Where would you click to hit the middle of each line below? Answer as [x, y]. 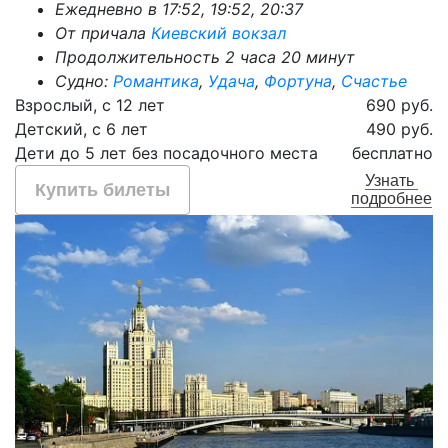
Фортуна [298, 80]
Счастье [374, 80]
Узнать [391, 181]
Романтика [156, 80]
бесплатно [392, 152]
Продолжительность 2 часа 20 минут [205, 56]
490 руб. [399, 128]
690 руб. [399, 104]
